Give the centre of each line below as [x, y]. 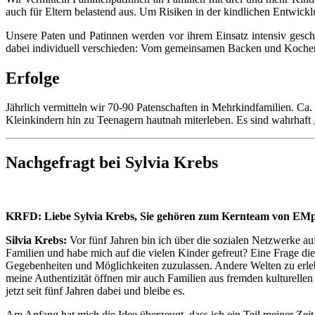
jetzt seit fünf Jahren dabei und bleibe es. [95, 291]
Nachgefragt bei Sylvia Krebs [112, 163]
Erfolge [33, 78]
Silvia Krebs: [36, 240]
